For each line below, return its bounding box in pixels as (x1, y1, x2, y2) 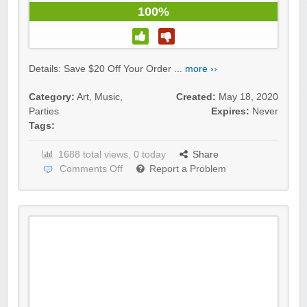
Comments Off (60, 164, 123, 175)
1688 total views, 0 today (58, 149, 166, 160)
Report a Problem (149, 164, 226, 175)
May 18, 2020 (219, 92, 278, 103)
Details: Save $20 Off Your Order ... (29, 64, 185, 75)
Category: (29, 92, 75, 103)
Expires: (211, 106, 249, 117)
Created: (176, 92, 216, 103)
